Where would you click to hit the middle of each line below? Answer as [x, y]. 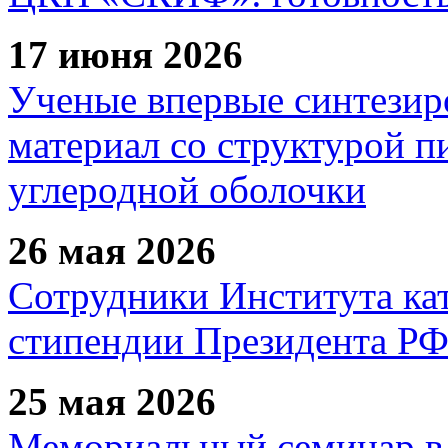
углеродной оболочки [187, 189]
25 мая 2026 [112, 401]
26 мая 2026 [112, 250]
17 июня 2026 [125, 54]
